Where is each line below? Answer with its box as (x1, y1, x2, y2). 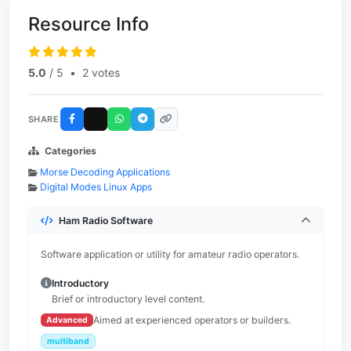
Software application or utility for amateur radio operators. (41, 248, 299, 260)
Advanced (45, 314, 88, 325)
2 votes (82, 66, 120, 79)
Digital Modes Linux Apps (40, 181, 152, 193)
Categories (45, 145, 96, 157)
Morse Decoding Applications (40, 166, 170, 178)
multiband (46, 335, 89, 346)
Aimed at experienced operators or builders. (92, 314, 291, 326)
